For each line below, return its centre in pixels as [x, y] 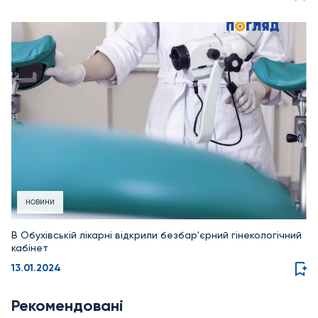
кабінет [30, 247]
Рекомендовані [67, 306]
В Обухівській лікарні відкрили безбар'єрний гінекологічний [157, 235]
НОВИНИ [40, 202]
